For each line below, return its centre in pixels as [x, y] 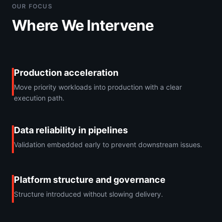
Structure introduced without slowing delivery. [88, 194]
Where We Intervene [83, 25]
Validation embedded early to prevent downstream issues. [108, 144]
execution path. [39, 98]
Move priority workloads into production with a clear [98, 87]
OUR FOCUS [32, 6]
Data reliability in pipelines [71, 130]
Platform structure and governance [90, 179]
